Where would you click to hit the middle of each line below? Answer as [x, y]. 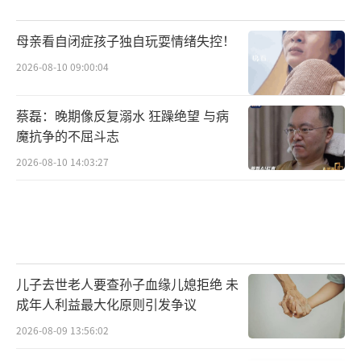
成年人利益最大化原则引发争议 [106, 303]
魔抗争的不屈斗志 [68, 136]
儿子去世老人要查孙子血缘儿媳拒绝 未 [127, 283]
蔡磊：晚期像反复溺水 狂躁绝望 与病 [122, 116]
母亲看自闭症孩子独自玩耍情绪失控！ [126, 41]
